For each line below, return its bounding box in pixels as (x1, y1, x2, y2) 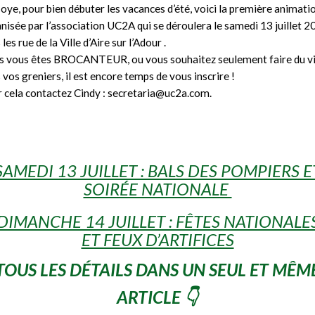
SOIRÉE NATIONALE (83, 178, 232, 199)
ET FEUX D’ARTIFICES (81, 229, 234, 250)
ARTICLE (117, 286, 184, 307)
